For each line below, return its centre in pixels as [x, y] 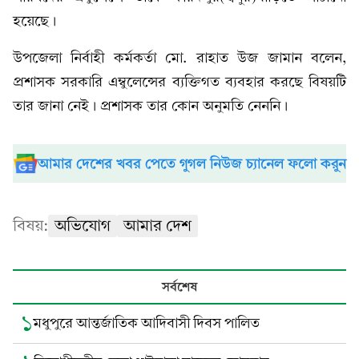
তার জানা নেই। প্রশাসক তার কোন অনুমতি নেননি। [150, 107]
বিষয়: [30, 226]
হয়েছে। [34, 22]
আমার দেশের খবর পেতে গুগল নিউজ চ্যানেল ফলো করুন [192, 164]
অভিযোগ [83, 226]
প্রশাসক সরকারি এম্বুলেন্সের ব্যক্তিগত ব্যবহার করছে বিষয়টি [179, 83]
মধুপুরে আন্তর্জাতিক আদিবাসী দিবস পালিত [146, 324]
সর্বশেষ [179, 287]
